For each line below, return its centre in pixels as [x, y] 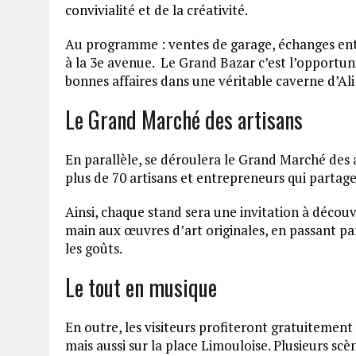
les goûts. [95, 249]
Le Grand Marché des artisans [184, 120]
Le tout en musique [141, 288]
